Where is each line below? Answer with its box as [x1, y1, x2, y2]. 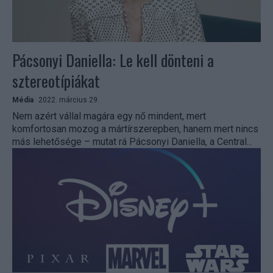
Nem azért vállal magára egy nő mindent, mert [12, 110, 206, 122]
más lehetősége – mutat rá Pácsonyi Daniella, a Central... [12, 136, 252, 148]
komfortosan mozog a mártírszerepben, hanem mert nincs [12, 123, 258, 135]
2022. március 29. [38, 96, 99, 105]
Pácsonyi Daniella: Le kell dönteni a [12, 48, 214, 73]
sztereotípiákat [12, 69, 100, 93]
